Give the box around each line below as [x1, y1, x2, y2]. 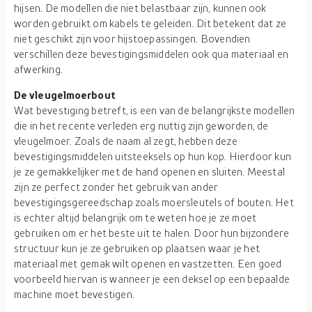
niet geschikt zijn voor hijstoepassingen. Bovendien [14, 32, 251, 45]
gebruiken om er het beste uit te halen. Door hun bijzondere [14, 226, 290, 239]
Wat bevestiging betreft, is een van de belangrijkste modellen [14, 104, 295, 116]
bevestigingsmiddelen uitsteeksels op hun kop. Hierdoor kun [14, 150, 292, 162]
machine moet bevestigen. [14, 288, 134, 300]
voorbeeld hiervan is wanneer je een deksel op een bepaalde [14, 272, 290, 285]
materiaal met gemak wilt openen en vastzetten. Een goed [14, 257, 282, 270]
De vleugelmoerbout [14, 88, 116, 101]
